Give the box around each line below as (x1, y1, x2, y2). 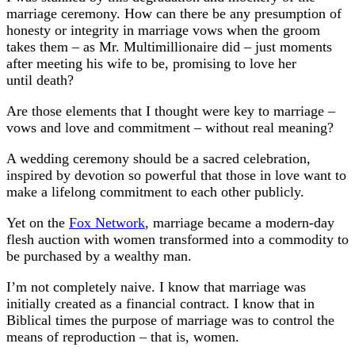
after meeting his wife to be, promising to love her (6, 55, 296, 71)
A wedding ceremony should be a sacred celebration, (6, 150, 311, 166)
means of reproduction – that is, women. (6, 328, 239, 345)
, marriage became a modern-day (145, 214, 334, 231)
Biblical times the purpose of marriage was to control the (6, 311, 334, 328)
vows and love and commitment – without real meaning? (6, 119, 334, 136)
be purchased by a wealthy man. (6, 247, 192, 264)
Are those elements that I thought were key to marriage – (6, 102, 335, 119)
